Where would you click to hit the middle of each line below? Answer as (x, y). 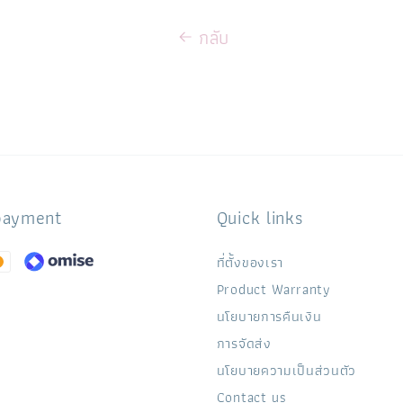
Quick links (260, 217)
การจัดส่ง (244, 344)
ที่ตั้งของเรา (250, 263)
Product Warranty (273, 290)
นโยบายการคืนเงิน (269, 317)
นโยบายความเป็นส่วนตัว (286, 371)
